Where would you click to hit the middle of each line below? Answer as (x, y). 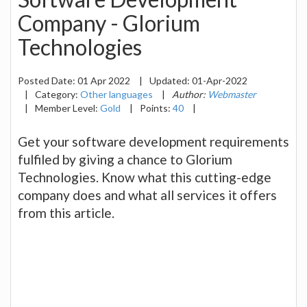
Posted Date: (48, 80)
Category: (58, 94)
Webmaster (232, 94)
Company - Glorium (109, 23)
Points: (156, 108)
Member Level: (67, 108)
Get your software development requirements (153, 141)
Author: (190, 94)
